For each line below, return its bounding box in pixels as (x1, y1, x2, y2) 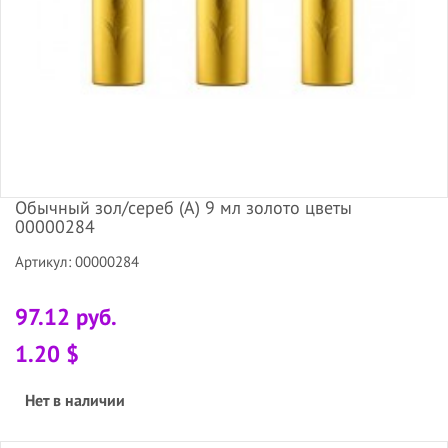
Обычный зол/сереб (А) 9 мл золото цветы (15, 195, 352, 219)
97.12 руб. (15, 301, 117, 331)
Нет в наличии (25, 389, 125, 410)
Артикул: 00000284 (15, 251, 139, 271)
